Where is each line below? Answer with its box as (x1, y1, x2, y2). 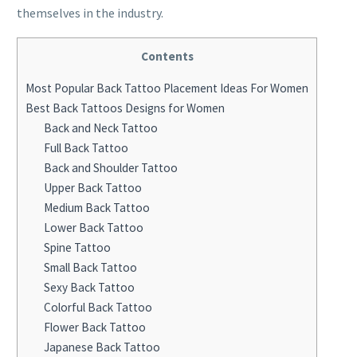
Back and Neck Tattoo (43, 120, 158, 135)
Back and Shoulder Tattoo (43, 159, 178, 175)
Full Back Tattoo (43, 139, 128, 155)
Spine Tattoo (43, 239, 111, 255)
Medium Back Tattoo (43, 199, 150, 215)
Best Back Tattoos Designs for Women (25, 100, 225, 116)
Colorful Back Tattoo (43, 299, 152, 315)
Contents (140, 48, 194, 64)
